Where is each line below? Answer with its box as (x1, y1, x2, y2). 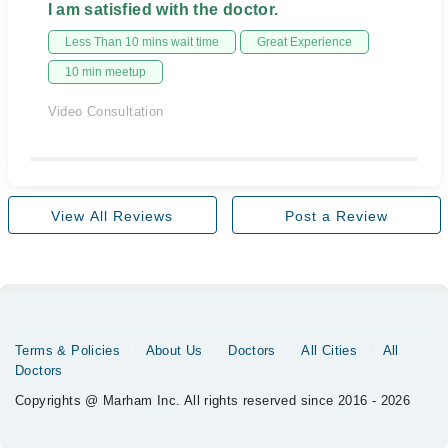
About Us (145, 343, 203, 358)
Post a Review (284, 208, 388, 224)
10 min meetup (64, 65, 146, 79)
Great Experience (256, 35, 352, 49)
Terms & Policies (15, 343, 121, 358)
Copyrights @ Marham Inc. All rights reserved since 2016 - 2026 (15, 393, 411, 408)
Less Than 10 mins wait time (64, 35, 219, 49)
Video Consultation (47, 104, 164, 119)
